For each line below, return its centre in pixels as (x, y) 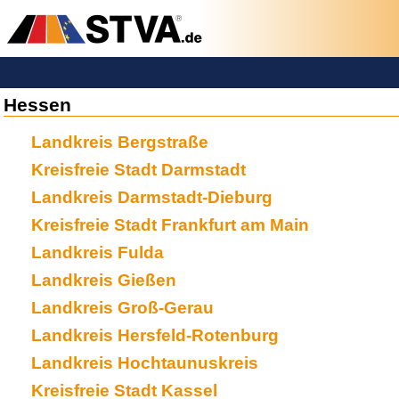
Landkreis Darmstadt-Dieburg (151, 198)
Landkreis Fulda (97, 253)
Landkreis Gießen (103, 281)
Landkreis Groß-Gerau (122, 308)
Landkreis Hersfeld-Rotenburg (155, 336)
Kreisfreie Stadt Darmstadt (138, 170)
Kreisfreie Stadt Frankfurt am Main (170, 225)
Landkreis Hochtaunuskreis (144, 363)
